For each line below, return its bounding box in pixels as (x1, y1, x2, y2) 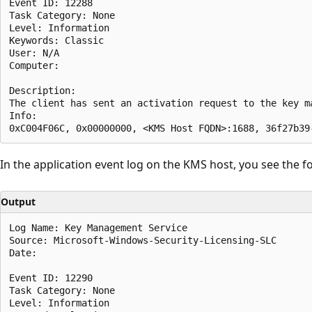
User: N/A (9, 47, 70, 58)
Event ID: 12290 (9, 272, 104, 283)
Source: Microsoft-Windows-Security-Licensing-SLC (9, 234, 288, 246)
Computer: (9, 59, 70, 71)
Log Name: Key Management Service (9, 221, 198, 233)
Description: (9, 84, 87, 96)
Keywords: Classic (9, 34, 115, 46)
